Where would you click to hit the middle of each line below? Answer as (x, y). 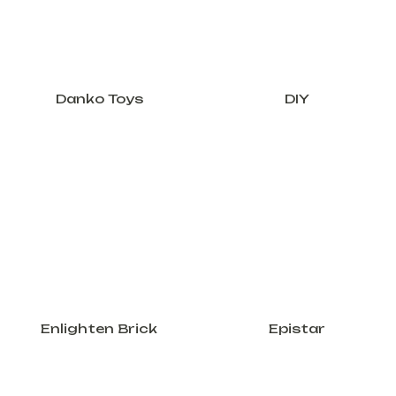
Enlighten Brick (99, 328)
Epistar (297, 328)
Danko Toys (99, 99)
